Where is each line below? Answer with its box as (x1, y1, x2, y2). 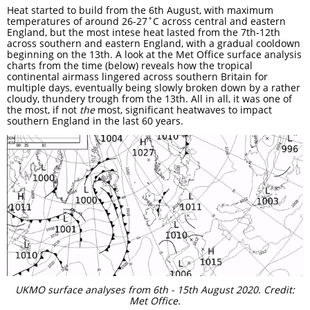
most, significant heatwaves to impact (95, 103, 272, 116)
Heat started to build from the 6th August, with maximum (7, 3, 273, 17)
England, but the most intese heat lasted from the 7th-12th (7, 26, 280, 39)
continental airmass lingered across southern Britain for (7, 70, 268, 83)
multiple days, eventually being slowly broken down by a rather (7, 81, 300, 94)
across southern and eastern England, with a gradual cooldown (7, 37, 300, 50)
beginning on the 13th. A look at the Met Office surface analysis (7, 48, 302, 61)
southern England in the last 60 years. (7, 114, 183, 127)
